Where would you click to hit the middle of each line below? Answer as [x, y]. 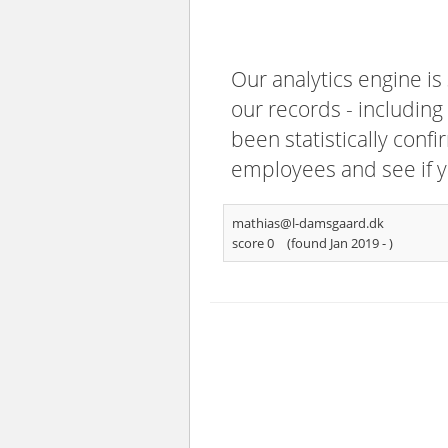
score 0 [253, 243]
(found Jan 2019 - [338, 243]
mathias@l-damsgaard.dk [308, 223]
